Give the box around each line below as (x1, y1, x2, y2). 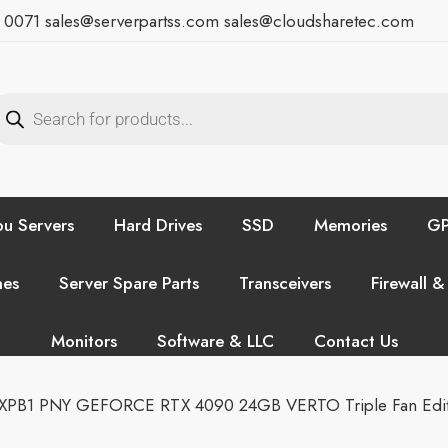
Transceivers (239, 270, 331, 295)
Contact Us (313, 328, 398, 353)
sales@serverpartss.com (45, 9, 219, 33)
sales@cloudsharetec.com (219, 9, 414, 33)
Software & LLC (156, 328, 274, 353)
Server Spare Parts (59, 270, 199, 295)
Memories (313, 212, 387, 237)
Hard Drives (113, 212, 202, 237)
